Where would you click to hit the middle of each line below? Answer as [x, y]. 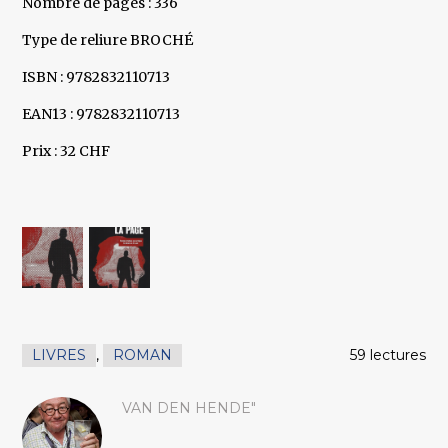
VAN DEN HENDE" [189, 408]
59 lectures [387, 355]
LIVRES [59, 355]
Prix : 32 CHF [66, 151]
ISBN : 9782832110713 [96, 77]
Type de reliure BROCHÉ [108, 40]
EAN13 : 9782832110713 [101, 114]
